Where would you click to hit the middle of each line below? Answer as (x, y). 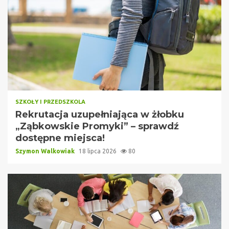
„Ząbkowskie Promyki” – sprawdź (97, 126)
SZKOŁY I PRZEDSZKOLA (50, 101)
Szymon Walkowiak (46, 151)
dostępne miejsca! (60, 138)
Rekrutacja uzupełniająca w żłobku (100, 114)
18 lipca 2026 (98, 151)
